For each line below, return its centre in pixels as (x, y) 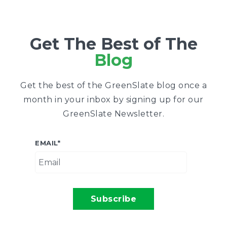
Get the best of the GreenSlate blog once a (113, 86)
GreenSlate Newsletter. (113, 114)
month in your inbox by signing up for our (113, 100)
